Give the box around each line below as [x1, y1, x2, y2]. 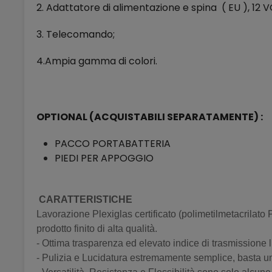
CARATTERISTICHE [39, 194, 132, 205]
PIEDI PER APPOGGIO [55, 151, 156, 166]
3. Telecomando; [36, 27, 115, 42]
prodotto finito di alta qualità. [36, 223, 157, 234]
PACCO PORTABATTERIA [55, 137, 171, 151]
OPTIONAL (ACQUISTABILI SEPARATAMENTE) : [36, 110, 265, 124]
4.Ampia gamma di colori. [36, 54, 157, 69]
